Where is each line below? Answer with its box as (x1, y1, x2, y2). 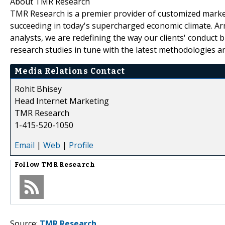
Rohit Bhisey (15, 83, 62, 94)
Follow (15, 160, 41, 169)
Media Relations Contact (15, 66, 125, 76)
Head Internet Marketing (15, 95, 109, 106)
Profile (69, 139, 93, 151)
